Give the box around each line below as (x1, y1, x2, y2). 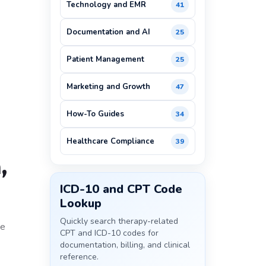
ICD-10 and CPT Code (59, 181, 182, 197)
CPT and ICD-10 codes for (59, 227, 159, 239)
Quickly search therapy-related (59, 216, 178, 227)
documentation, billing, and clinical (59, 239, 190, 251)
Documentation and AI (66, 27, 150, 37)
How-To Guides (66, 109, 124, 119)
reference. (59, 251, 99, 262)
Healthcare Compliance (66, 136, 154, 147)
